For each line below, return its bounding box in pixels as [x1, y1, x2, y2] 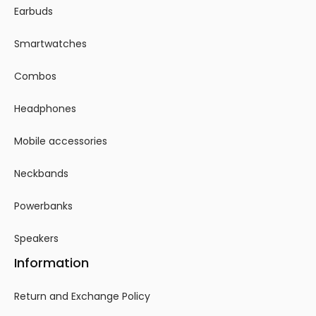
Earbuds [14, 4, 53, 19]
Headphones [14, 102, 76, 116]
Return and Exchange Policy [14, 288, 150, 303]
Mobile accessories [14, 134, 107, 149]
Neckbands [14, 166, 68, 181]
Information [14, 254, 89, 272]
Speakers [14, 231, 59, 246]
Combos [14, 69, 56, 84]
